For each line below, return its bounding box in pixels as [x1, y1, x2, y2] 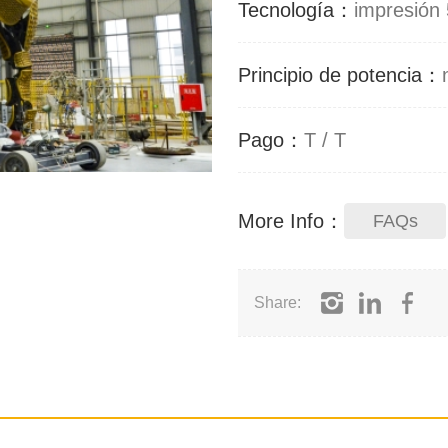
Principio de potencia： [238, 64, 442, 86]
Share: [254, 294, 301, 311]
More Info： [238, 210, 344, 232]
